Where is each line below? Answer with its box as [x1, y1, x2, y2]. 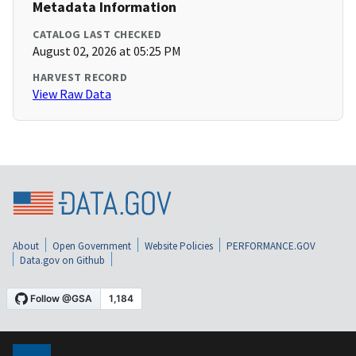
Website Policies [145, 238, 213, 253]
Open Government [52, 238, 131, 253]
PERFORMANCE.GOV [226, 238, 315, 253]
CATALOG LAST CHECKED [33, 27, 161, 42]
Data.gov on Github [20, 253, 105, 267]
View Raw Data [33, 86, 111, 103]
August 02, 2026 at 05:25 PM [33, 43, 181, 60]
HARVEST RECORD [33, 70, 127, 85]
